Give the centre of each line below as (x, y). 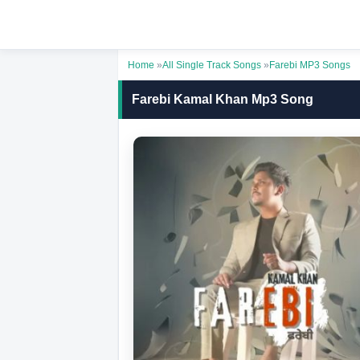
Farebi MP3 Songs (310, 65)
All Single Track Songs (212, 65)
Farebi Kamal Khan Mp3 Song (223, 99)
